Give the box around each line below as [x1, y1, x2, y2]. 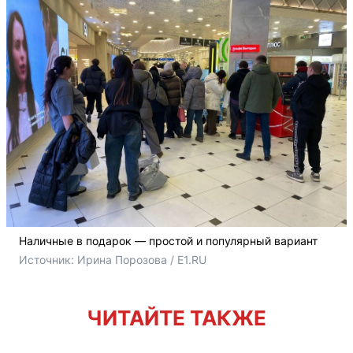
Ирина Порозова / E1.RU [77, 253, 206, 266]
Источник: [19, 253, 77, 266]
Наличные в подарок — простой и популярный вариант [19, 234, 318, 247]
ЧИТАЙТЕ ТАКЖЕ [87, 306, 266, 330]
